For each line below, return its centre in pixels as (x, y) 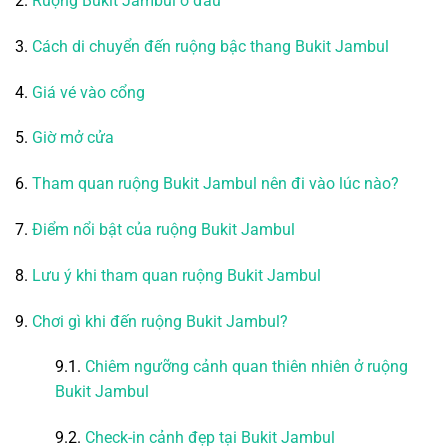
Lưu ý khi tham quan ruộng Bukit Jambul (176, 275)
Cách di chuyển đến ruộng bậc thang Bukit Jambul (210, 46)
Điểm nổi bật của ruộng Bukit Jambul (163, 230)
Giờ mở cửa (73, 138)
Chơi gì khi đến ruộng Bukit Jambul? (160, 321)
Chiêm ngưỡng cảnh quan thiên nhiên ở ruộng (246, 367)
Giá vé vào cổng (88, 92)
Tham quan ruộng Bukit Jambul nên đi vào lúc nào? (215, 184)
